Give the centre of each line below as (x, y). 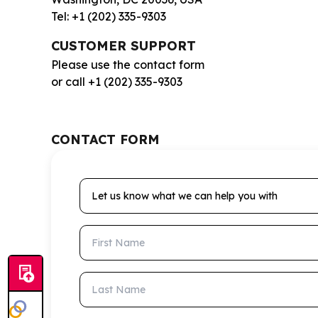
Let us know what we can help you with (186, 186)
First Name (109, 232)
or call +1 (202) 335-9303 (117, 81)
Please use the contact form (128, 64)
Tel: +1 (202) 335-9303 (109, 16)
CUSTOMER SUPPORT (124, 45)
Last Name (109, 279)
